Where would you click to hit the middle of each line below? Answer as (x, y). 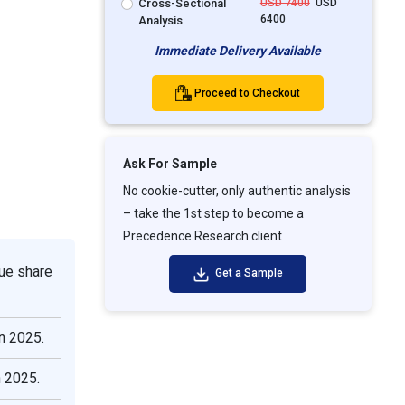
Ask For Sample (170, 164)
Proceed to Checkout (248, 93)
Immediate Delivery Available (238, 50)
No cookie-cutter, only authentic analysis (236, 191)
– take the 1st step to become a (213, 214)
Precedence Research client (202, 236)
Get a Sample (247, 273)
